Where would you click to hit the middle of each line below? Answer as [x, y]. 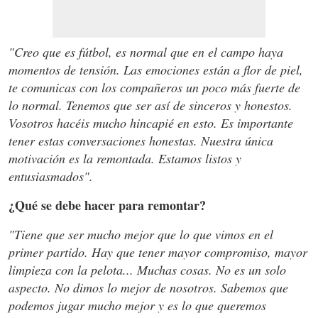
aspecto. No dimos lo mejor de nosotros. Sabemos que [148, 287]
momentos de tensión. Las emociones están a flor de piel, [156, 69]
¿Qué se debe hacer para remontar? [107, 205]
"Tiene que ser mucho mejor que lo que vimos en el [141, 234]
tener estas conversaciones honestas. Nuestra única [141, 140]
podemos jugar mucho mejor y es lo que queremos [137, 305]
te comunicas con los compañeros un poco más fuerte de [154, 87]
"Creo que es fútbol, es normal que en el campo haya [146, 51]
